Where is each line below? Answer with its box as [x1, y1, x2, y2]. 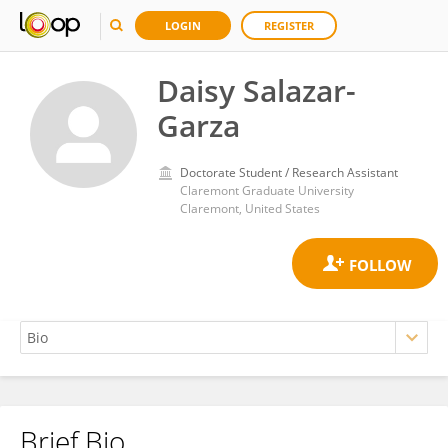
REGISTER [264, 18, 314, 33]
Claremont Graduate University [180, 182, 354, 199]
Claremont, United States [180, 200, 320, 217]
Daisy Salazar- [157, 70, 356, 111]
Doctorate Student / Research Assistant [180, 164, 398, 181]
